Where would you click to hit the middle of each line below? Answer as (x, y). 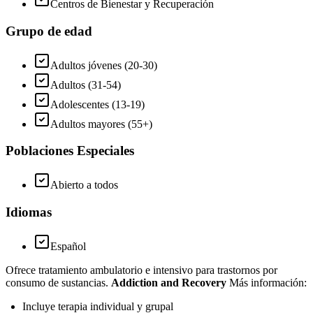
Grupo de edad (49, 31)
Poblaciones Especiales (70, 151)
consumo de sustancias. (58, 282)
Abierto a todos (84, 185)
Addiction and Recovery (170, 282)
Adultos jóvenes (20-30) (104, 65)
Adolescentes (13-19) (97, 104)
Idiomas (29, 212)
